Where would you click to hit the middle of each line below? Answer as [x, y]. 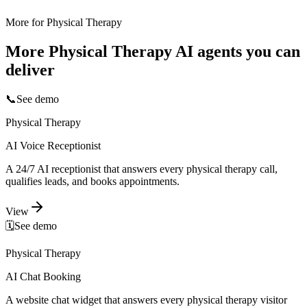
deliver [30, 70]
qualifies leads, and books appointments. [93, 182]
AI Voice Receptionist [53, 146]
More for [26, 23]
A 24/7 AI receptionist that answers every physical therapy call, [142, 169]
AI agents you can [236, 52]
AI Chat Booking [43, 277]
